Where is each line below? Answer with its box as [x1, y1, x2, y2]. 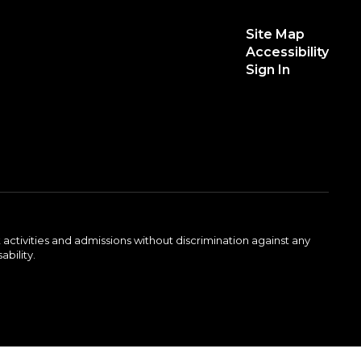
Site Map [245, 27, 305, 42]
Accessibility [245, 44, 329, 60]
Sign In [245, 62, 290, 77]
